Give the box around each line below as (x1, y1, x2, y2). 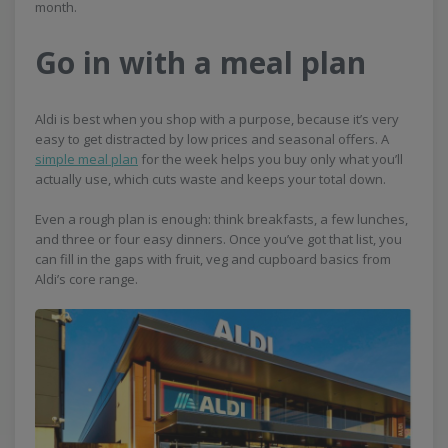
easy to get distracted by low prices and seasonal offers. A (35, 130, 389, 149)
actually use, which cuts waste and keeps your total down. (35, 170, 386, 189)
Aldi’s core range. (35, 270, 138, 289)
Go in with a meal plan (35, 42, 366, 84)
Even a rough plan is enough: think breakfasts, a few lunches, (35, 210, 408, 229)
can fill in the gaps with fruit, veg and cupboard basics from (35, 250, 391, 269)
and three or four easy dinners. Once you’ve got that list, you (35, 230, 402, 249)
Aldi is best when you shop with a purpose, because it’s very (35, 110, 399, 129)
